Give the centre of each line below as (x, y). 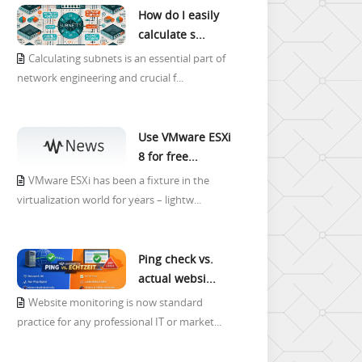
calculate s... (172, 34)
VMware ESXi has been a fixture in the (119, 181)
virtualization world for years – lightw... (109, 200)
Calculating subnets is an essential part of (127, 59)
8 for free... (168, 156)
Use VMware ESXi (185, 137)
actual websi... (177, 278)
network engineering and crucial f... (100, 78)
